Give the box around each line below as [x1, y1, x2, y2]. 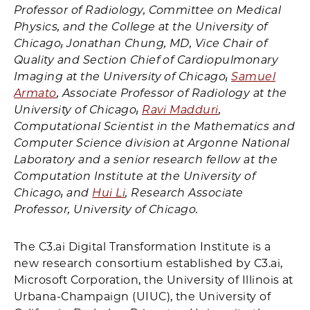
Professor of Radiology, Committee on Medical [14, 3, 282, 17]
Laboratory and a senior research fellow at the [14, 153, 278, 166]
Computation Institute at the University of [14, 170, 256, 183]
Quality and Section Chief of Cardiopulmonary [14, 53, 279, 66]
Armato [14, 86, 57, 100]
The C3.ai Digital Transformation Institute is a [14, 240, 271, 253]
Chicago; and [14, 186, 93, 199]
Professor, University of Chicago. [14, 203, 199, 216]
